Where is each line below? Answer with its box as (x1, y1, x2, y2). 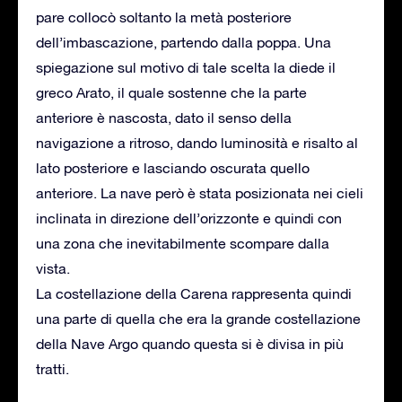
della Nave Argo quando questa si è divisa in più (36, 335, 344, 352)
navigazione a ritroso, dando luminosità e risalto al (36, 134, 358, 151)
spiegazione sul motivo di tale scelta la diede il (36, 58, 336, 75)
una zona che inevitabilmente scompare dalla (36, 234, 329, 251)
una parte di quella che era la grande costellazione (36, 310, 361, 327)
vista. (36, 259, 70, 276)
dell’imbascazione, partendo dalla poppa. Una (36, 33, 331, 50)
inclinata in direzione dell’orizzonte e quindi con (36, 209, 342, 226)
